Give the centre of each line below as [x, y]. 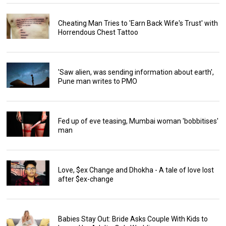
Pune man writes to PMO [97, 81]
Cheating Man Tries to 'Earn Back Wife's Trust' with [138, 23]
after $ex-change [86, 179]
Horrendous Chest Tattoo [98, 32]
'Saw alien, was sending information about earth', [136, 72]
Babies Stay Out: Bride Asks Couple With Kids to [133, 219]
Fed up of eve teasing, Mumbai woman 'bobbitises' [138, 121]
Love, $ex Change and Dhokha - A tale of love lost [136, 170]
